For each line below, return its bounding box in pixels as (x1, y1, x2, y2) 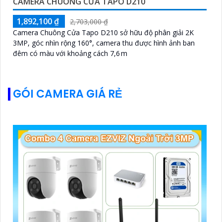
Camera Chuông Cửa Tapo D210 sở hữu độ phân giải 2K (13, 28, 194, 38)
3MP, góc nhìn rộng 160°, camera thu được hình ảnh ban (13, 38, 195, 48)
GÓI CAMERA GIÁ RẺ (13, 86, 122, 102)
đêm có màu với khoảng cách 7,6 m (13, 49, 127, 58)
